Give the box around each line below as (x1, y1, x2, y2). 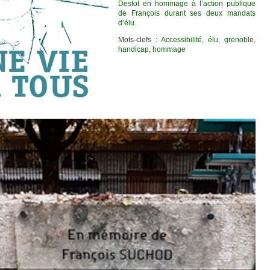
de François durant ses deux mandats (118, 9, 256, 17)
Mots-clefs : (118, 36, 161, 44)
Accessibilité (161, 36, 202, 44)
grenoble (224, 36, 254, 44)
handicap (118, 45, 149, 54)
